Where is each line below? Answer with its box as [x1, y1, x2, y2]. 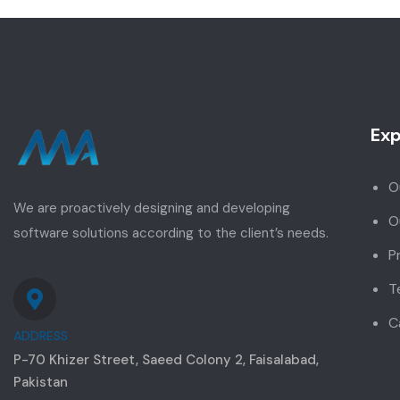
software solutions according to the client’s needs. [13, 224, 329, 243]
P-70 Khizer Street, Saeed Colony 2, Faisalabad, [13, 351, 319, 370]
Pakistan [13, 373, 68, 392]
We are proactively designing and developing [13, 199, 290, 218]
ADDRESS [13, 328, 68, 345]
